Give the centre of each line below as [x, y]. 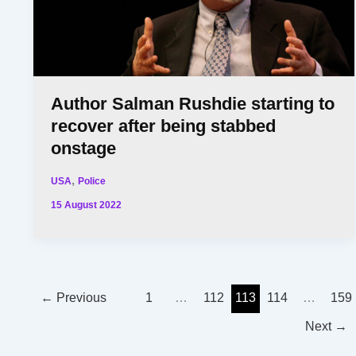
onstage [84, 149]
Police [92, 180]
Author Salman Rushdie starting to [193, 104]
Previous [80, 298]
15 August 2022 [87, 205]
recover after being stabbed [164, 126]
